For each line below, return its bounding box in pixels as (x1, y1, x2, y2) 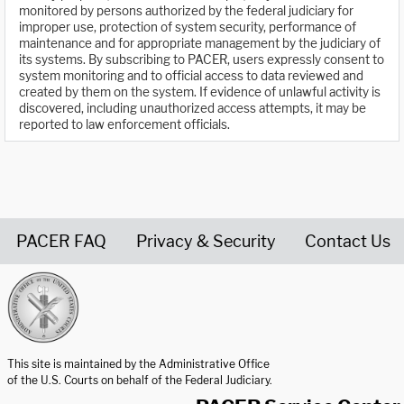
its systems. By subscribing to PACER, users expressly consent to (19, 52, 384, 68)
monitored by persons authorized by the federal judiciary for (19, 4, 353, 19)
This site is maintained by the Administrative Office (7, 356, 270, 371)
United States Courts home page (6, 342, 216, 359)
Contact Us (305, 231, 390, 251)
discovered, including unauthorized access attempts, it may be (19, 101, 366, 116)
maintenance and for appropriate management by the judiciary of (19, 36, 381, 51)
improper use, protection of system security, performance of (19, 20, 356, 35)
